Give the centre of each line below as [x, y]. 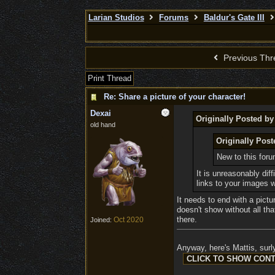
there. [187, 219]
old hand [103, 125]
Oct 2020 [128, 220]
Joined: [102, 220]
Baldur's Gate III [234, 17]
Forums [174, 17]
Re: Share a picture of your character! [174, 97]
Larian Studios [116, 17]
